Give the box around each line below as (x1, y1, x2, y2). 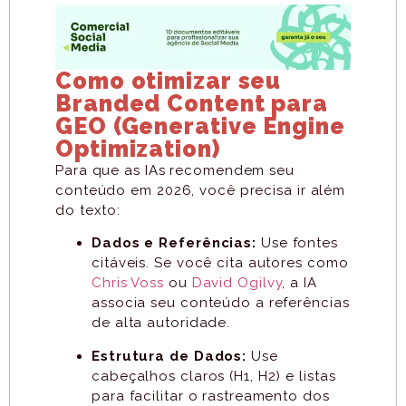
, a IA (282, 275, 317, 292)
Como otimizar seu (55, 66, 282, 94)
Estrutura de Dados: (92, 347, 247, 364)
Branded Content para (55, 89, 328, 117)
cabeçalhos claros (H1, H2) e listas (92, 367, 336, 384)
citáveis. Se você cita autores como (92, 255, 349, 272)
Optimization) (55, 134, 221, 162)
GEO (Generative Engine (55, 111, 345, 140)
